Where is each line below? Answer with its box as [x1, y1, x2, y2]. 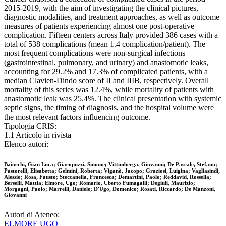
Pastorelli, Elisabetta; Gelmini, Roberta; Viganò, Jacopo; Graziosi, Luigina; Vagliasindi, [4, 167, 220, 174]
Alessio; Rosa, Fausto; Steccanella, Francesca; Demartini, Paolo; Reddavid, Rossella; [4, 174, 211, 180]
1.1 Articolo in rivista [4, 131, 71, 140]
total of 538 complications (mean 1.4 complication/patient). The [4, 40, 205, 49]
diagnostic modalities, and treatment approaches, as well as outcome [4, 13, 219, 22]
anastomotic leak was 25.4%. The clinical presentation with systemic [4, 94, 221, 103]
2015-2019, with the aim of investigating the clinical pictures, [4, 4, 198, 13]
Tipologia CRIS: [4, 122, 56, 131]
